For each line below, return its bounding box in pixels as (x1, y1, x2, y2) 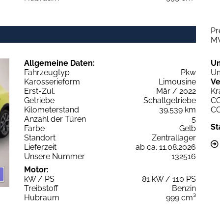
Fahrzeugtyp (24, 67, 70, 77)
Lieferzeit (24, 142, 56, 152)
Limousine (159, 77, 196, 86)
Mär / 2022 (156, 86, 196, 96)
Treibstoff (24, 183, 58, 193)
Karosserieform (24, 77, 80, 86)
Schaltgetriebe (143, 95, 196, 105)
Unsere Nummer (24, 151, 85, 161)
